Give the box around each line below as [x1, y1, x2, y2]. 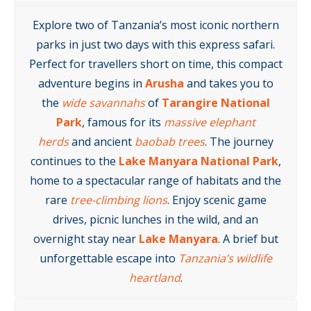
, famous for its [81, 115, 164, 130]
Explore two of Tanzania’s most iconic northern [32, 17, 279, 33]
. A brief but [217, 231, 278, 246]
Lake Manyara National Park [118, 153, 278, 169]
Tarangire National [161, 95, 270, 110]
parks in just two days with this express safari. [36, 37, 275, 52]
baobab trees [134, 134, 205, 149]
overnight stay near [33, 231, 139, 246]
